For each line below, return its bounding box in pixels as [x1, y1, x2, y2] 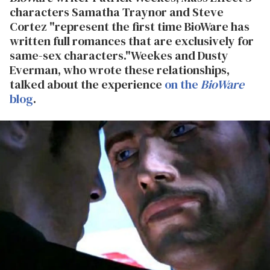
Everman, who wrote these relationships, [10, 61, 230, 78]
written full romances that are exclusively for [10, 33, 254, 49]
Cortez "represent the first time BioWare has [10, 18, 250, 35]
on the [165, 76, 201, 93]
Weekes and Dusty [131, 47, 228, 64]
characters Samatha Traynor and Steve [10, 4, 224, 20]
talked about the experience [10, 76, 165, 93]
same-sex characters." [10, 47, 131, 64]
